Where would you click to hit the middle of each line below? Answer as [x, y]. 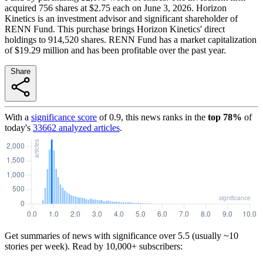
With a [17, 117]
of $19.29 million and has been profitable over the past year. [115, 50]
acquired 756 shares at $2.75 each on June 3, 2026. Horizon [116, 8]
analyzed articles [88, 127]
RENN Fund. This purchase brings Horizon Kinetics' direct [115, 29]
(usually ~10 [214, 235]
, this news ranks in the [163, 117]
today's [18, 127]
